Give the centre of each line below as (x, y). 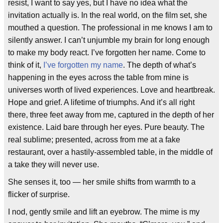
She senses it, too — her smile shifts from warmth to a (102, 182)
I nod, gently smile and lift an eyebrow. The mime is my (104, 212)
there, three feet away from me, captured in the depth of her (111, 115)
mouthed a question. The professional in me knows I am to (110, 28)
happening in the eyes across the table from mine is (98, 77)
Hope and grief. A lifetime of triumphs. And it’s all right (101, 102)
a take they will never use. (54, 165)
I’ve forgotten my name (83, 65)
